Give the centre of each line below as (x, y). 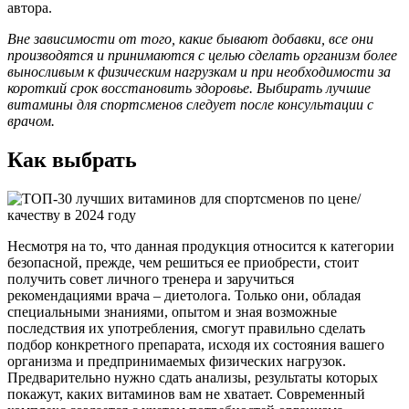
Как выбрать (72, 159)
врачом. (31, 121)
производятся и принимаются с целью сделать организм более (202, 55)
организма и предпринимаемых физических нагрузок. (177, 361)
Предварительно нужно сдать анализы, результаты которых (193, 377)
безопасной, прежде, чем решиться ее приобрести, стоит (183, 262)
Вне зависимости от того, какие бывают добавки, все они (190, 38)
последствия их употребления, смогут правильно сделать (186, 328)
